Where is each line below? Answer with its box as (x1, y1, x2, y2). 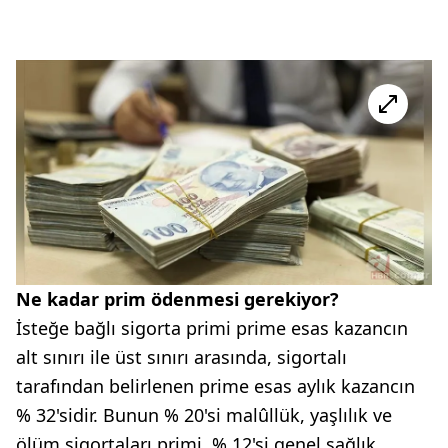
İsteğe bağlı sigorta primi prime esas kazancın (16, 315, 408, 340)
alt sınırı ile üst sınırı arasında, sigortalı (16, 344, 347, 369)
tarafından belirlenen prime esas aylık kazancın (16, 373, 415, 398)
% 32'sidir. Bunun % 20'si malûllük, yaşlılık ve (16, 402, 392, 427)
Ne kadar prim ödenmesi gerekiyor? (16, 286, 339, 311)
